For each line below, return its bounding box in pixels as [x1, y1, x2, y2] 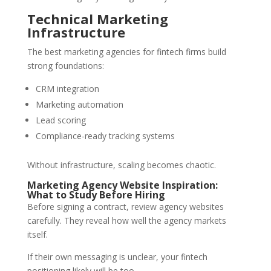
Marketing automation [35, 99, 123, 111]
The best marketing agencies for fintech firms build [27, 46, 226, 58]
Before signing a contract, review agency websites [27, 201, 224, 213]
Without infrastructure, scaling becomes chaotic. [27, 159, 216, 171]
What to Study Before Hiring [27, 188, 165, 202]
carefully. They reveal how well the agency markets [27, 215, 226, 227]
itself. [27, 229, 48, 241]
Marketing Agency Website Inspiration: [27, 178, 218, 192]
